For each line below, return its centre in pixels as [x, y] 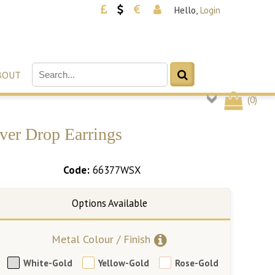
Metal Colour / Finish [101, 239]
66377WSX [117, 170]
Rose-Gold [197, 263]
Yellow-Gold [124, 263]
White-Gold [48, 263]
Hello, [186, 10]
